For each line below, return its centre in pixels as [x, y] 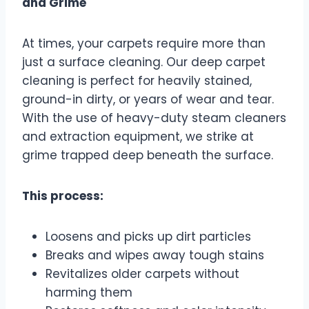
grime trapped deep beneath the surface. [148, 156]
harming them [89, 293]
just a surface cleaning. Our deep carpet [144, 62]
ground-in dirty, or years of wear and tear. [148, 100]
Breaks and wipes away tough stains [155, 256]
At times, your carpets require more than [144, 44]
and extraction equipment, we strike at [138, 137]
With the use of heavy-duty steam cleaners [154, 118]
